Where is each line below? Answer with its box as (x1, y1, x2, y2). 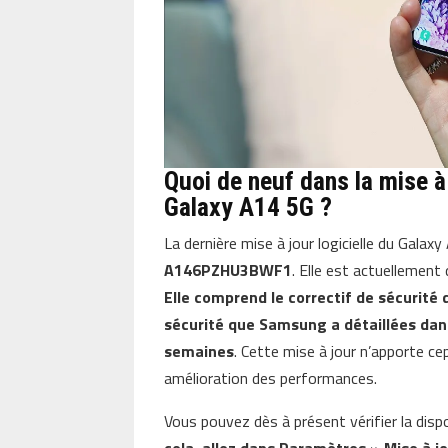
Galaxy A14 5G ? (164, 192, 333, 223)
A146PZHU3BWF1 (164, 258, 293, 283)
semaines (164, 339, 235, 364)
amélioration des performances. (164, 366, 378, 391)
